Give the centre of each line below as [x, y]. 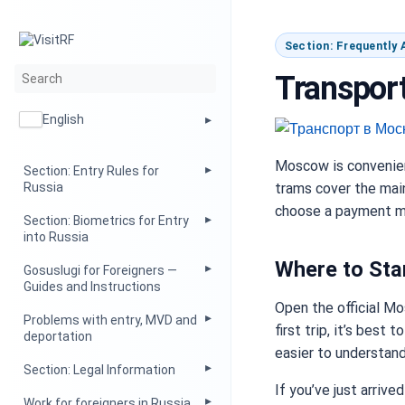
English [64, 119]
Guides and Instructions [93, 287]
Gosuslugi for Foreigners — [101, 270]
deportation [58, 336]
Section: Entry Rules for [92, 171]
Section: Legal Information [100, 369]
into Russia [57, 237]
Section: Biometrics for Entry [107, 221]
